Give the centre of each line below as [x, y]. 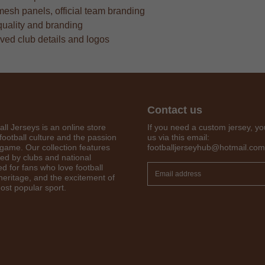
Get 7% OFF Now [132, 172]
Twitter [134, 252]
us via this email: [178, 137]
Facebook [140, 222]
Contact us [175, 110]
